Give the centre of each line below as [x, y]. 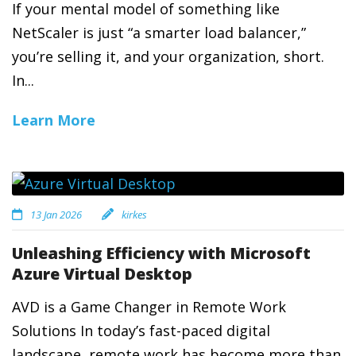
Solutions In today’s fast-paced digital [141, 331]
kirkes [134, 215]
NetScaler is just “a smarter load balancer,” [159, 33]
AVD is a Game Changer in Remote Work [149, 307]
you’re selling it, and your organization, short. [168, 56]
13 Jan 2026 [56, 215]
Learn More [54, 120]
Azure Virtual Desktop [102, 274]
